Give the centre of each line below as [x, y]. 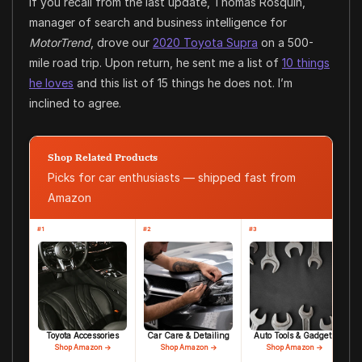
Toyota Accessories [82, 336]
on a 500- [286, 43]
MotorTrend [60, 43]
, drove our [122, 43]
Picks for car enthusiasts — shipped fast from [172, 178]
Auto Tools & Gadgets [294, 336]
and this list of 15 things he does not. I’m [183, 83]
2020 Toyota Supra [205, 43]
